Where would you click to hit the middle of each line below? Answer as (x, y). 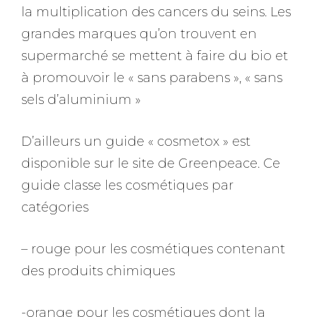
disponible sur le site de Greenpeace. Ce (151, 163)
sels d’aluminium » (81, 99)
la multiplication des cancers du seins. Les (156, 12)
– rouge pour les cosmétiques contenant (153, 249)
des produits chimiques (98, 271)
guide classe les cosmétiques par (127, 185)
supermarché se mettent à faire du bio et (155, 56)
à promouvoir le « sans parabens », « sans (152, 77)
